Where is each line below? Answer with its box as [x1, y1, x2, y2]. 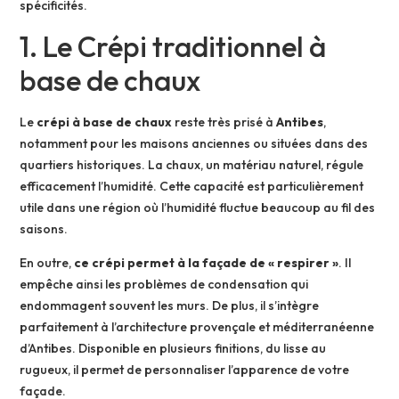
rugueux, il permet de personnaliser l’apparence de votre [20, 362, 350, 379]
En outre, [20, 255, 72, 272]
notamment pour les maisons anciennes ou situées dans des [20, 134, 369, 151]
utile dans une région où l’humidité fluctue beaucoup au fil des [20, 199, 376, 216]
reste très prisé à [172, 113, 277, 130]
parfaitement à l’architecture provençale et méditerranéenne [20, 319, 375, 336]
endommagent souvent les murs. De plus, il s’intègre [20, 297, 320, 314]
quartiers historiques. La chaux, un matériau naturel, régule [20, 156, 364, 173]
